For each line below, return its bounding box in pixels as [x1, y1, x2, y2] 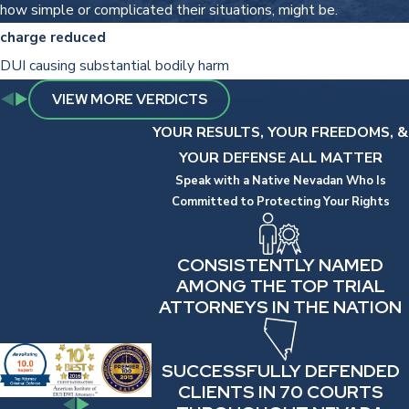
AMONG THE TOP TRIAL [175, 274, 385, 299]
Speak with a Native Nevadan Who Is [174, 172, 386, 189]
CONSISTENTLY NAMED [177, 253, 384, 278]
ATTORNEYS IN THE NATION [159, 295, 403, 320]
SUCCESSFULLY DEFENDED [161, 359, 400, 383]
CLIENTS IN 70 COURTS [177, 380, 383, 404]
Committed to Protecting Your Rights [171, 193, 390, 210]
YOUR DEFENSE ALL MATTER [178, 147, 383, 167]
